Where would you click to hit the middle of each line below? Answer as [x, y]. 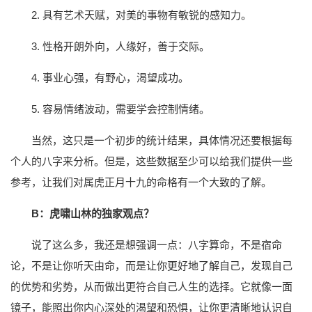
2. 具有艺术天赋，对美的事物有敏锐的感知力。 [141, 15]
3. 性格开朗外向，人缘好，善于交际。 [120, 47]
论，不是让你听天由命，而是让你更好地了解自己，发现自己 [151, 266]
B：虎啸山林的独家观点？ [93, 214]
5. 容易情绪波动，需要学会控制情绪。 [120, 109]
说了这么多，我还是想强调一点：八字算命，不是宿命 [157, 245]
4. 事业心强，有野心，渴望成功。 [110, 78]
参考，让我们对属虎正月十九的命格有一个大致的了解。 [141, 182]
